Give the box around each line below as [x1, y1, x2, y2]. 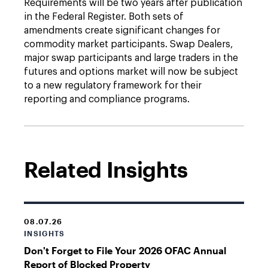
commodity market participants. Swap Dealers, [24, 39, 233, 49]
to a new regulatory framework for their [24, 81, 202, 90]
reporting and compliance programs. [24, 95, 190, 104]
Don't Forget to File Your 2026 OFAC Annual [24, 245, 226, 256]
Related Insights [24, 157, 188, 182]
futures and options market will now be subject [24, 67, 238, 77]
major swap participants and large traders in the [24, 53, 238, 63]
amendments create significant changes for [24, 26, 220, 35]
